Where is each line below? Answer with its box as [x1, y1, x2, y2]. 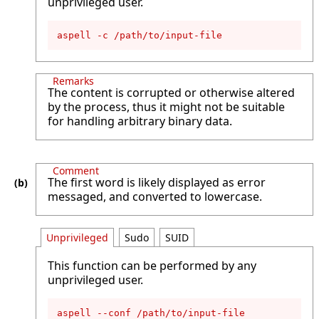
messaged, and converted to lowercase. [48, 188, 262, 204]
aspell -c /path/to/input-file [57, 29, 222, 41]
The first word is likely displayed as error [48, 174, 266, 190]
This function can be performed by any [48, 257, 256, 273]
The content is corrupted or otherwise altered [48, 84, 295, 100]
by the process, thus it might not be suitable [48, 98, 285, 115]
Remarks [53, 73, 94, 88]
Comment [53, 163, 99, 177]
